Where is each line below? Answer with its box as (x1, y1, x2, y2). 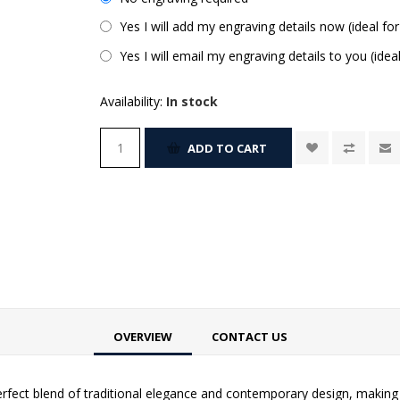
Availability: (100, 93, 163, 110)
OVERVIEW (112, 329, 172, 345)
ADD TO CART (187, 139, 268, 156)
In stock (166, 93, 219, 110)
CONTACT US (211, 329, 287, 345)
